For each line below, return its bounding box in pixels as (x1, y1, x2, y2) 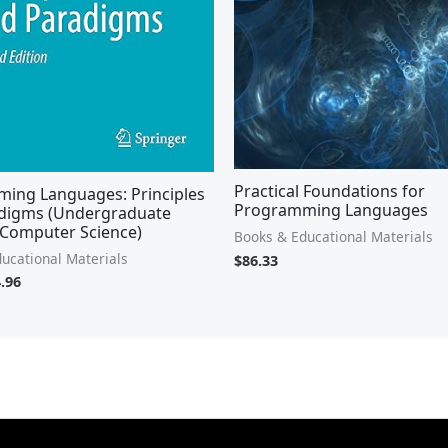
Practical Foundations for (234, 179, 425, 202)
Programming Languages (234, 198, 428, 221)
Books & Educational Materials (234, 226, 433, 246)
